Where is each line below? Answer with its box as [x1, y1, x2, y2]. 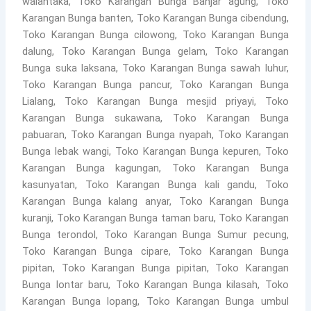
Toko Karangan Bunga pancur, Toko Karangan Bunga [22, 78, 289, 91]
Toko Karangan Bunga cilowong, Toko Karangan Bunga [22, 28, 289, 41]
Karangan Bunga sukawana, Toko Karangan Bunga [22, 111, 289, 124]
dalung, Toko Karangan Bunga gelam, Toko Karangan [22, 44, 289, 58]
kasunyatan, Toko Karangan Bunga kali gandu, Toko [22, 178, 289, 191]
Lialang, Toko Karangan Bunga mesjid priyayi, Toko [22, 94, 289, 108]
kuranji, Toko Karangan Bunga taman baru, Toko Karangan [22, 211, 289, 224]
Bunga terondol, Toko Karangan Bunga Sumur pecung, [22, 228, 289, 241]
